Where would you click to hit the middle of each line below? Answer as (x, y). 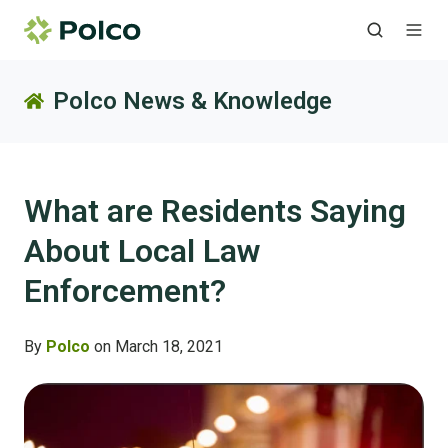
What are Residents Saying (215, 211)
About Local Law (142, 251)
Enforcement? (125, 291)
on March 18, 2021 (156, 347)
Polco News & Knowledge (192, 101)
